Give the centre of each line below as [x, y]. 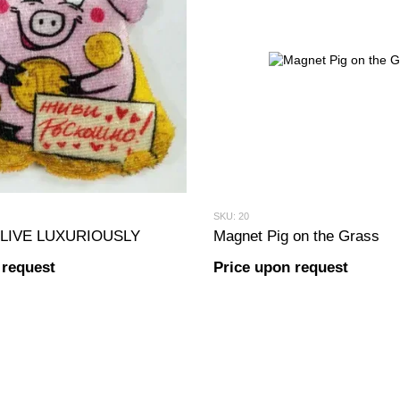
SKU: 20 [231, 216]
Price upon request [281, 267]
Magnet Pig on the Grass [296, 236]
